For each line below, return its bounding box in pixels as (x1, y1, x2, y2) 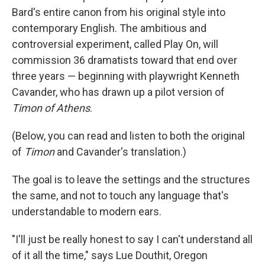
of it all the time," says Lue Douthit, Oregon (12, 249, 208, 262)
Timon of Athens (12, 102, 90, 115)
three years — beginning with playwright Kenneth (12, 70, 240, 83)
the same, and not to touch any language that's (12, 189, 229, 202)
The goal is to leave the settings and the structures (12, 173, 250, 186)
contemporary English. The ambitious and (12, 22, 206, 35)
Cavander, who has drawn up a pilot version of (12, 86, 225, 99)
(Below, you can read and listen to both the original (12, 130, 245, 143)
